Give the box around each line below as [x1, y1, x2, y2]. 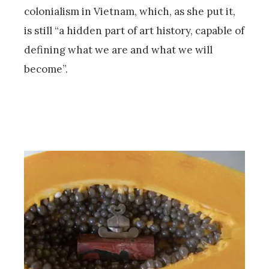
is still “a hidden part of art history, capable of [24, 24, 244, 38]
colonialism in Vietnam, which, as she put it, [24, 5, 235, 19]
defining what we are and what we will [24, 43, 213, 57]
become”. [24, 62, 68, 76]
